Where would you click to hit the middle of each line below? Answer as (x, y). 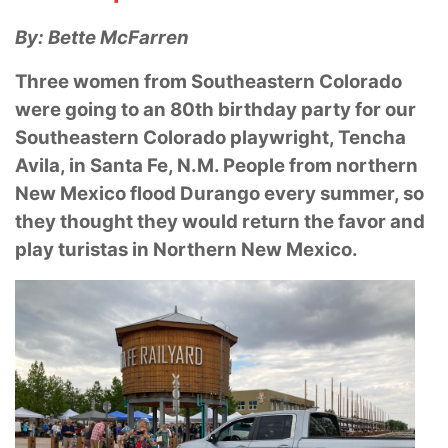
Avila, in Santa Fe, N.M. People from (175, 165)
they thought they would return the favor (202, 221)
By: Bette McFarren (102, 37)
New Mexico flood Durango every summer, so (219, 193)
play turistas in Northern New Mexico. (186, 249)
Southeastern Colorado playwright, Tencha (210, 137)
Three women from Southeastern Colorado (208, 81)
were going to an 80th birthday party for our (215, 109)
